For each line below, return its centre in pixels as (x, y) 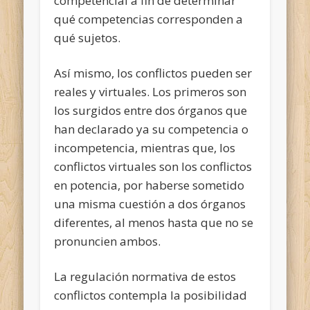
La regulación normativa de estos (145, 276)
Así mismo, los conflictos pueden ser (153, 73)
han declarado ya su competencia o (152, 129)
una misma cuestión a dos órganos (150, 203)
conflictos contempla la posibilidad (151, 295)
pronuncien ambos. (108, 241)
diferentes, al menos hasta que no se (154, 222)
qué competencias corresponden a (149, 19)
